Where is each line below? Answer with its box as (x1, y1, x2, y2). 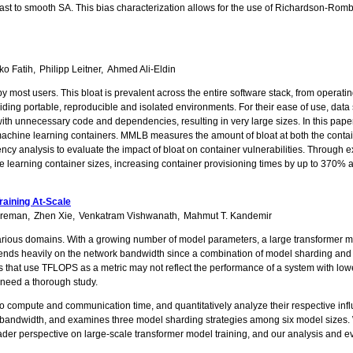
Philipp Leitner (39, 64, 101, 76)
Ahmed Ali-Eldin (107, 64, 176, 76)
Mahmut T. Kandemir (184, 210, 272, 222)
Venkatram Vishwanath (79, 210, 177, 222)
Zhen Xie (34, 210, 72, 222)
